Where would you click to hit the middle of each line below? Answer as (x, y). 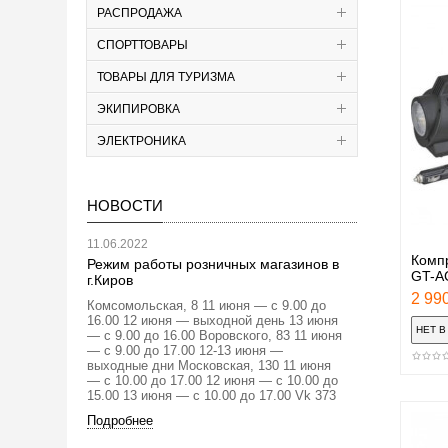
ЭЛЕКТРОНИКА (141, 140)
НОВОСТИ (125, 205)
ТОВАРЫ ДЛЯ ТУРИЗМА (166, 76)
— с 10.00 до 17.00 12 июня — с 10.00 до (212, 380)
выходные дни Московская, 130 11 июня (209, 365)
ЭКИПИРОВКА (138, 108)
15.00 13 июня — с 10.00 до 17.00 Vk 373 (211, 395)
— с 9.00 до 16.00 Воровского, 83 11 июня (214, 335)
